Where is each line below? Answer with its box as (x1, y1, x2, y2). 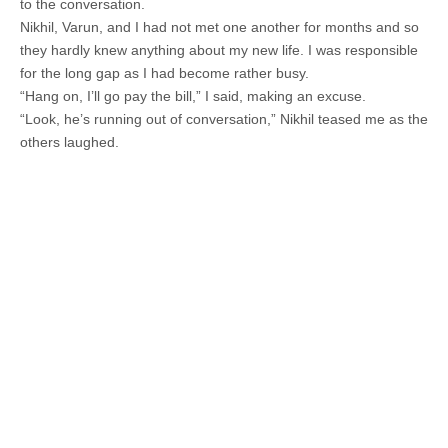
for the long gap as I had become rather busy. (20, 65, 309, 81)
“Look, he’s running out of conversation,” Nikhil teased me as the (20, 111, 428, 127)
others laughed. (20, 134, 119, 150)
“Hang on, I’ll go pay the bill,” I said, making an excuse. (20, 88, 366, 104)
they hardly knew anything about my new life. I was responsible (20, 42, 418, 58)
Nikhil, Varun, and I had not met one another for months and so (20, 19, 419, 35)
